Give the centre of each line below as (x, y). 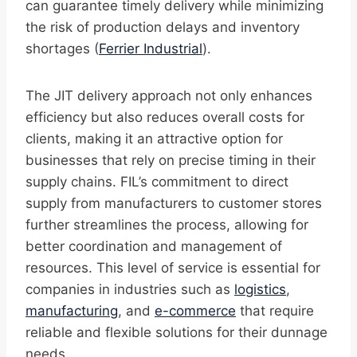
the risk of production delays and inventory (163, 27)
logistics (260, 290)
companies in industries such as (130, 290)
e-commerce (195, 311)
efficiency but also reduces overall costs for (165, 118)
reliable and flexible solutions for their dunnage (177, 333)
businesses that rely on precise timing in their (171, 161)
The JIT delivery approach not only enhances (169, 96)
